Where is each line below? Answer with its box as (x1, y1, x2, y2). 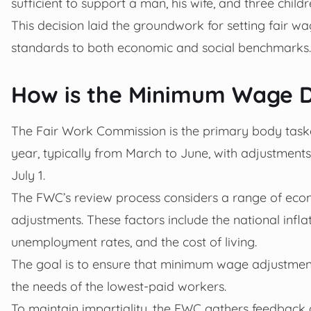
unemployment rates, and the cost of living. (11, 233, 257, 249)
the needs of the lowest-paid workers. (11, 278, 226, 294)
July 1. (11, 167, 45, 183)
